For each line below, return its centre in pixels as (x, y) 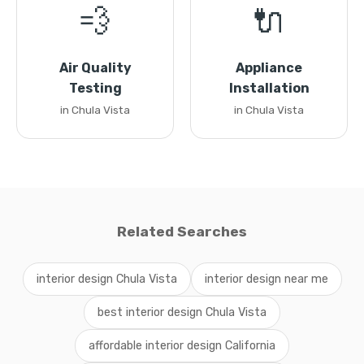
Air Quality (95, 68)
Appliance (269, 68)
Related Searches (182, 232)
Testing (95, 88)
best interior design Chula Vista (182, 312)
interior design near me (266, 279)
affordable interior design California (182, 346)
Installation (269, 88)
